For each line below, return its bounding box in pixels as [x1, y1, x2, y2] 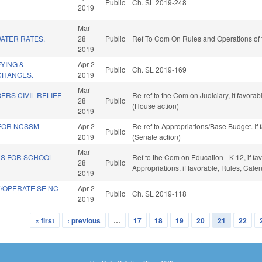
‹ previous [67, 215, 101, 226]
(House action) [132, 101, 180, 111]
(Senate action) [132, 132, 181, 142]
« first [35, 215, 54, 226]
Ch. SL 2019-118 [132, 188, 187, 199]
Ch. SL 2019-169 [132, 64, 187, 75]
